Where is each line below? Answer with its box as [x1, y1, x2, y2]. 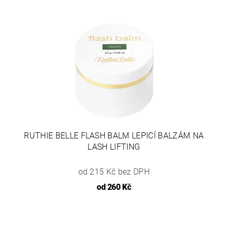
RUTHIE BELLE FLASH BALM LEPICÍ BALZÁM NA [24, 130, 204, 140]
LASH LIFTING [88, 141, 140, 152]
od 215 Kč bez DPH [78, 166, 150, 177]
